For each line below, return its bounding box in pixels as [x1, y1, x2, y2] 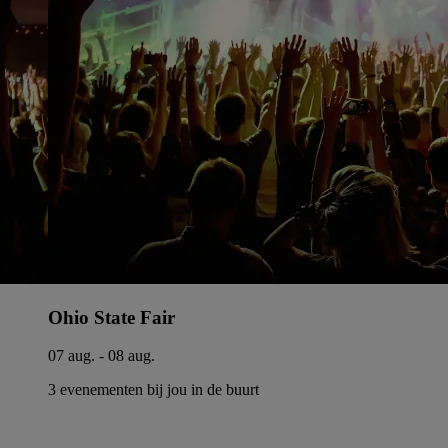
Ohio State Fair [48, 306, 175, 328]
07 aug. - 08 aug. [48, 347, 155, 365]
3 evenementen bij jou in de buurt [48, 381, 259, 399]
